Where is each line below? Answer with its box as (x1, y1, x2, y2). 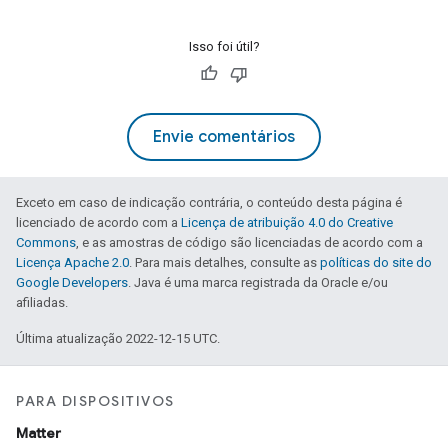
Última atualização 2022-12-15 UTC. (16, 331, 220, 346)
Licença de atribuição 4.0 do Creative (181, 215, 393, 230)
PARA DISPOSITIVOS (16, 392, 175, 410)
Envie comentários (153, 127, 295, 147)
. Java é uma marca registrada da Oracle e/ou (128, 275, 388, 290)
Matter (16, 424, 61, 442)
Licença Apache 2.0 (16, 255, 129, 270)
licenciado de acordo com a (16, 215, 181, 230)
